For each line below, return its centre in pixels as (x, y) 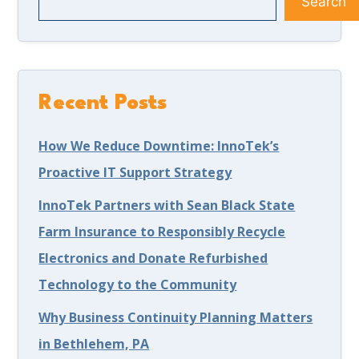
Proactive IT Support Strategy (135, 173)
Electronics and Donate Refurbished (153, 258)
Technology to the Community (138, 285)
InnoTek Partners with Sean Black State (167, 206)
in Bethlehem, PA (94, 344)
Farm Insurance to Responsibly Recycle (162, 232)
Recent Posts (103, 104)
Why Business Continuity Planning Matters (176, 318)
